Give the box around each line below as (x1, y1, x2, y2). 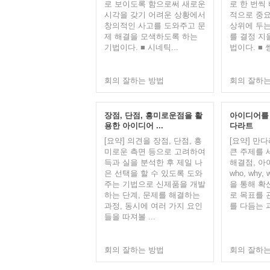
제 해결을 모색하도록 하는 (104, 32, 198, 41)
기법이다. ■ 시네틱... (104, 43, 178, 52)
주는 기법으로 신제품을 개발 (104, 180, 206, 189)
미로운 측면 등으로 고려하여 (104, 147, 206, 156)
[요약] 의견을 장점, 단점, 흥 (104, 136, 202, 145)
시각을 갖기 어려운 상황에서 (104, 10, 206, 19)
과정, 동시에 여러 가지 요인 (104, 201, 202, 210)
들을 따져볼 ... (104, 212, 155, 221)
